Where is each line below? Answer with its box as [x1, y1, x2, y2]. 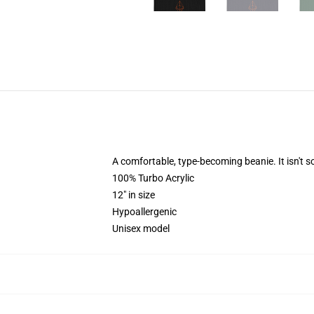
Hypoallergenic [112, 206, 179, 217]
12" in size [112, 189, 155, 200]
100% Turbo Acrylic [112, 172, 194, 184]
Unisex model [112, 223, 170, 234]
